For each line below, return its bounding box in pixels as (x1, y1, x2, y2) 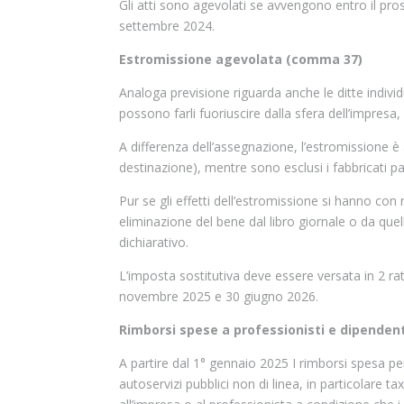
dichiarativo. (119, 234, 188, 251)
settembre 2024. (119, 17, 215, 34)
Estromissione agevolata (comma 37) (119, 50, 363, 68)
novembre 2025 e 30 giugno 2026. (119, 288, 318, 305)
